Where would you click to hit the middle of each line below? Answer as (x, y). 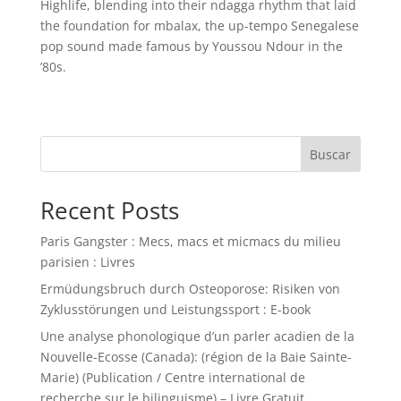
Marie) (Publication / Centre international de (172, 377)
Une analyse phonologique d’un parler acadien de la (197, 336)
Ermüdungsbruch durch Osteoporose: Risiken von (190, 289)
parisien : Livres (87, 262)
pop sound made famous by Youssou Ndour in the (191, 46)
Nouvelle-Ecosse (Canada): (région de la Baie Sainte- (196, 357)
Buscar (331, 154)
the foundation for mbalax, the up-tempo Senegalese (199, 26)
